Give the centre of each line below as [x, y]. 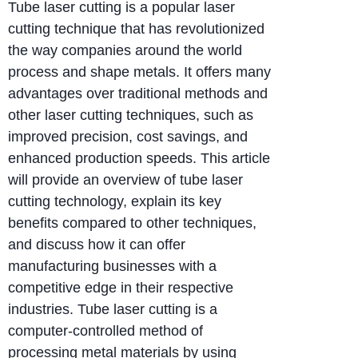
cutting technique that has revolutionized [136, 28]
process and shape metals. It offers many [139, 72]
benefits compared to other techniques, [132, 223]
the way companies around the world [125, 50]
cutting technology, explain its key [115, 201]
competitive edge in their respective [121, 287]
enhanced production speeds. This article [139, 158]
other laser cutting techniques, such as [131, 115]
